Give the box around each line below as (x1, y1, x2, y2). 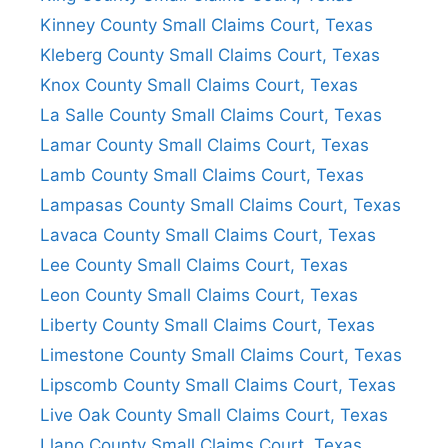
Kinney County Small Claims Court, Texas (40, 14, 373, 35)
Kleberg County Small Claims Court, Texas (40, 44, 380, 65)
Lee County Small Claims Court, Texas (40, 254, 348, 275)
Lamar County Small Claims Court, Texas (40, 134, 369, 155)
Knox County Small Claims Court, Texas (40, 74, 358, 95)
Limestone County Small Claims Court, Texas (40, 344, 402, 365)
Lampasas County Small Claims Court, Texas (40, 194, 401, 215)
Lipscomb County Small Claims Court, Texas (40, 374, 396, 395)
